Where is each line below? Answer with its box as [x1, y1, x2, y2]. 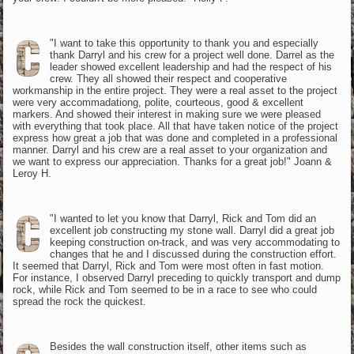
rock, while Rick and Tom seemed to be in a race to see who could [13, 283, 318, 296]
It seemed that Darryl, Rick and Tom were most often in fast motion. [13, 259, 325, 272]
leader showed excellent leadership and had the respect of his [49, 60, 332, 73]
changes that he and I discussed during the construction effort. [49, 247, 337, 260]
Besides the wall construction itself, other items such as [49, 340, 307, 352]
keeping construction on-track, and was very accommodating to [49, 235, 340, 248]
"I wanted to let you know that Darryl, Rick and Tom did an [49, 212, 316, 224]
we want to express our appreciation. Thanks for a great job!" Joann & [13, 155, 333, 168]
